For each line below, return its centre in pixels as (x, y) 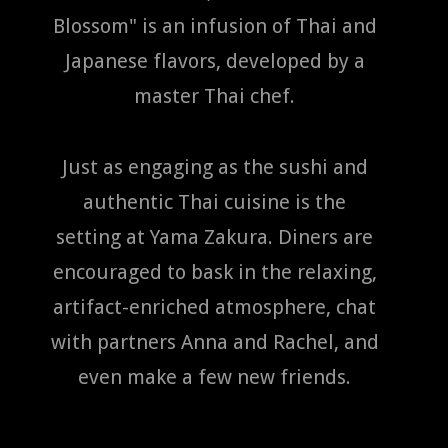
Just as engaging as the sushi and (214, 166)
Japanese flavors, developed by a (214, 60)
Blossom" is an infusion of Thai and (214, 25)
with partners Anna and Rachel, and (214, 341)
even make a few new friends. (215, 376)
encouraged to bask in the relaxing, (214, 271)
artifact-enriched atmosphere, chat (215, 306)
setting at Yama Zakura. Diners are (215, 236)
